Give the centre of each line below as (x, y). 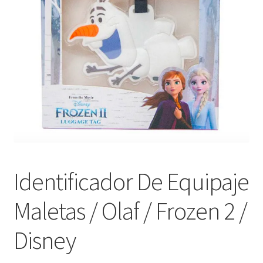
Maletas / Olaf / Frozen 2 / (130, 211)
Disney (44, 240)
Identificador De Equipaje (131, 182)
